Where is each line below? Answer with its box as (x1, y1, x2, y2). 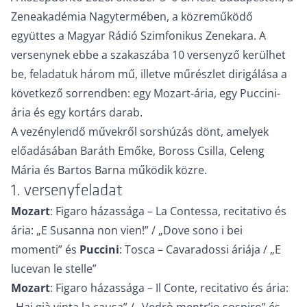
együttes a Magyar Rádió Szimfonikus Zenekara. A (11, 28, 266, 43)
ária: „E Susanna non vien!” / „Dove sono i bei (11, 223, 243, 238)
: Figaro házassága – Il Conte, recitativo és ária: (50, 280, 288, 295)
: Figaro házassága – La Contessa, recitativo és (50, 204, 286, 219)
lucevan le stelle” (11, 261, 97, 276)
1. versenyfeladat (11, 180, 123, 200)
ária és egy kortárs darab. (11, 105, 143, 120)
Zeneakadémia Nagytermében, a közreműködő (11, 9, 253, 24)
